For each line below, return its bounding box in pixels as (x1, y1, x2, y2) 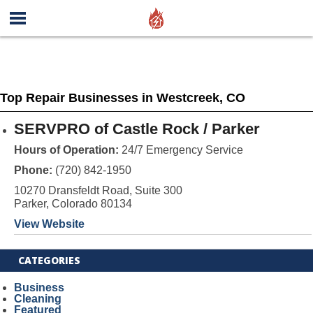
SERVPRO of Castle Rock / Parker (13, 120, 260, 138)
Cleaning (13, 293, 61, 305)
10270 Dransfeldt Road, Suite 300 (13, 184, 182, 196)
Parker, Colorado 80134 (13, 198, 132, 210)
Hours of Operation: (13, 144, 119, 156)
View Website (13, 218, 85, 230)
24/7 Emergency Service (118, 144, 243, 156)
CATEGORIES (18, 254, 81, 267)
